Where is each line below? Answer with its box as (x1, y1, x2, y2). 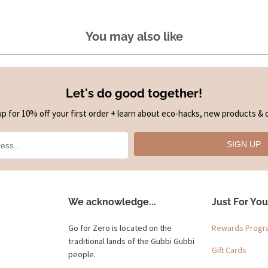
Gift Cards (212, 244, 246, 255)
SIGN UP (226, 139, 261, 149)
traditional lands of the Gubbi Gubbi (68, 235, 194, 246)
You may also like (85, 29, 183, 44)
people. (68, 248, 96, 260)
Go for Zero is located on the (68, 222, 172, 233)
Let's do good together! (66, 86, 202, 100)
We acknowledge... (68, 196, 156, 208)
